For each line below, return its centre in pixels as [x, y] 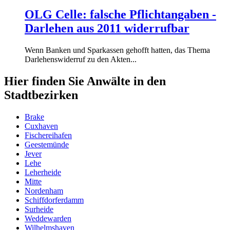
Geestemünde [47, 145]
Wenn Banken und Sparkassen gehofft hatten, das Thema [117, 50]
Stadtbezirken [41, 95]
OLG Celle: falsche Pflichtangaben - [120, 15]
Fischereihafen [48, 136]
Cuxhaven [41, 126]
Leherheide [43, 172]
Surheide [39, 209]
